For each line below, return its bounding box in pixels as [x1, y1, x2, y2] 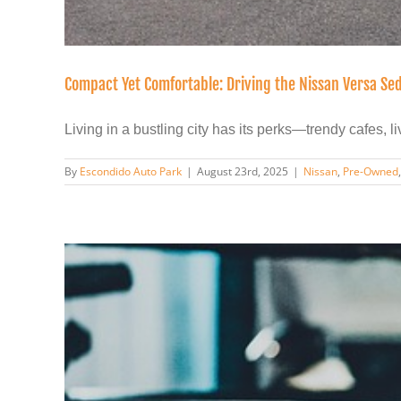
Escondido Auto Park [80, 163, 182, 179]
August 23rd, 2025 [197, 163, 288, 179]
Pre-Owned [343, 163, 398, 179]
